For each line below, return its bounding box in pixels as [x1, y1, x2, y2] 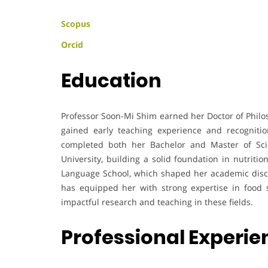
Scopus [61, 18, 90, 30]
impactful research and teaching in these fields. [61, 196, 253, 208]
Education [61, 66, 165, 94]
